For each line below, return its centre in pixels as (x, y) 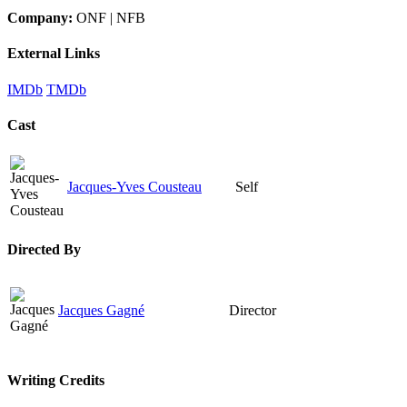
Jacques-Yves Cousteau (134, 187)
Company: (42, 18)
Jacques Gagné (101, 310)
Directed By (44, 249)
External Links (54, 54)
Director (253, 310)
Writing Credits (56, 381)
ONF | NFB (111, 18)
